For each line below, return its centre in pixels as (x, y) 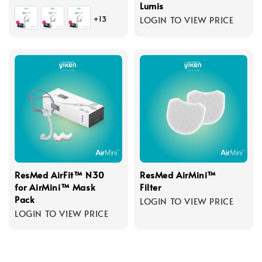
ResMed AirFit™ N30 (60, 174)
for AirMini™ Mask (55, 187)
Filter (151, 187)
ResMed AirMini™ (178, 174)
